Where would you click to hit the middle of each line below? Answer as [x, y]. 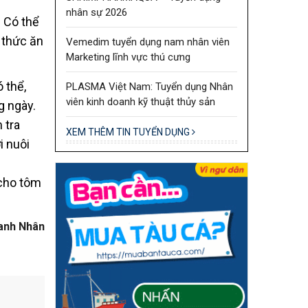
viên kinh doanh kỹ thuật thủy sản [140, 101]
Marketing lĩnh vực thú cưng [128, 57]
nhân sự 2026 [96, 12]
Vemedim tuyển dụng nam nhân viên [147, 42]
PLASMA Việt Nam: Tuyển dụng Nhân [149, 86]
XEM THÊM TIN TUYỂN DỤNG [129, 132]
